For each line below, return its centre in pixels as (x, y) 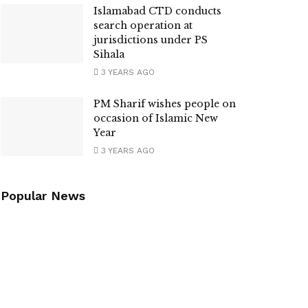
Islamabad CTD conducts (157, 11)
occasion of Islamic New (156, 118)
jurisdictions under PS (151, 40)
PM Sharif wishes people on (165, 104)
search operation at (143, 25)
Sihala (109, 54)
